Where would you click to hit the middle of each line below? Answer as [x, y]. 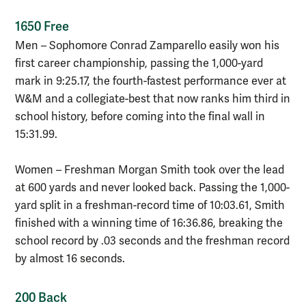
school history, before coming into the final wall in [140, 116]
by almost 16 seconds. [70, 259]
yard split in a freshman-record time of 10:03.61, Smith [150, 205]
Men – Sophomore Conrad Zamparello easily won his [147, 45]
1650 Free [42, 27]
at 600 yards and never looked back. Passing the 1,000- [152, 187]
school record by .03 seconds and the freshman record [152, 241]
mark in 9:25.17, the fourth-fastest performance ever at [151, 81]
